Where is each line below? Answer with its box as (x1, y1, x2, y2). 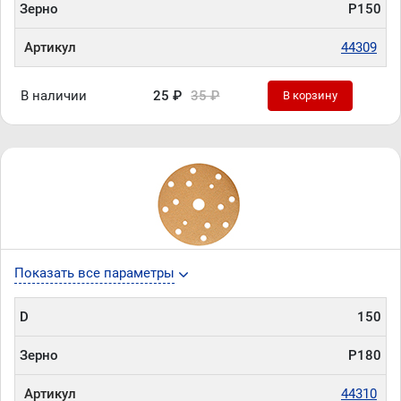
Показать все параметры (14, 265, 175, 281)
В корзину (283, 89, 338, 102)
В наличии (21, 88, 88, 104)
